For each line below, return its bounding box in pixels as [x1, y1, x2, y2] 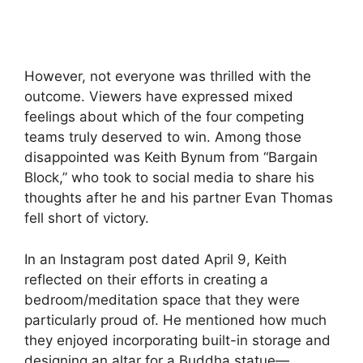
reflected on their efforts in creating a [24, 271, 268, 288]
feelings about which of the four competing [24, 109, 304, 126]
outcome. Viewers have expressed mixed [24, 88, 293, 105]
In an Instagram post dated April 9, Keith [24, 250, 287, 267]
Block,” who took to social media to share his [24, 169, 314, 186]
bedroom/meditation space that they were [24, 291, 300, 308]
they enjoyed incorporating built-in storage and [24, 331, 331, 348]
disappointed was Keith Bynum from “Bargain [24, 149, 318, 166]
